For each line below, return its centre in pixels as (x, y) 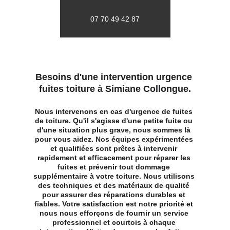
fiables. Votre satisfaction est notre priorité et (115, 204)
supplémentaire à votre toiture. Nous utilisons (115, 176)
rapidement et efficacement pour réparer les (115, 158)
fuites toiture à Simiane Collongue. (115, 89)
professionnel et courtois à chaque (115, 222)
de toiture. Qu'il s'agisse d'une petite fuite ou (115, 121)
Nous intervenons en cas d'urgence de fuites (115, 111)
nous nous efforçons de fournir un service (115, 213)
